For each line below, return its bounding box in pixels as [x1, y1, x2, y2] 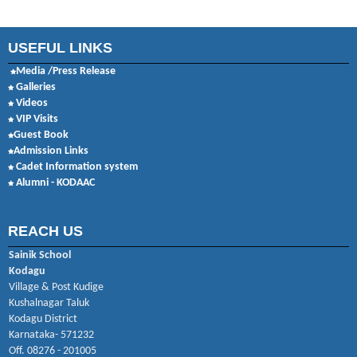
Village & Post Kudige [9, 281, 104, 293]
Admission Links [14, 145, 88, 157]
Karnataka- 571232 [9, 329, 94, 341]
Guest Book [14, 129, 69, 141]
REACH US [8, 223, 83, 239]
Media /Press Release [16, 65, 116, 77]
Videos [16, 97, 50, 109]
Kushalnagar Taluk [9, 297, 89, 309]
